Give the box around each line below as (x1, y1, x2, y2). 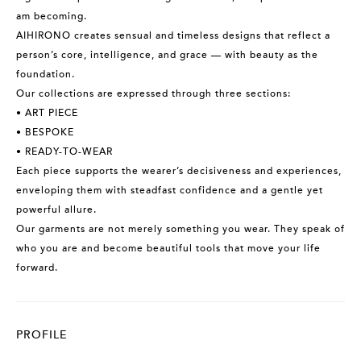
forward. (16, 261, 58, 273)
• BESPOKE (16, 126, 74, 138)
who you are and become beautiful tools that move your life (16, 242, 321, 254)
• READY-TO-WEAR (16, 145, 113, 157)
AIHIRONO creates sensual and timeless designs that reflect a (16, 29, 330, 41)
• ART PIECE (16, 106, 78, 118)
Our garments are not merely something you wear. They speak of (16, 222, 345, 234)
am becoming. (16, 10, 87, 22)
